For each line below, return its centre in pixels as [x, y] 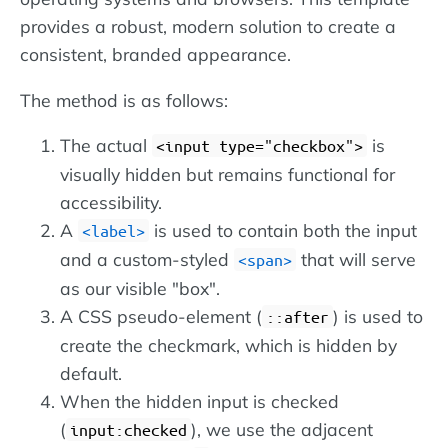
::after [297, 317]
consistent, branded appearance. [155, 54]
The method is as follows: [124, 99]
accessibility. [111, 202]
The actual [106, 145]
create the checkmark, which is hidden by [228, 345]
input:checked [128, 430]
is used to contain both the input [283, 230]
